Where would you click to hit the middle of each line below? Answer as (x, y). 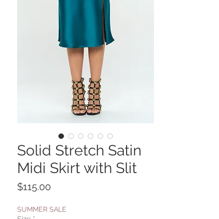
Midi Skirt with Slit (77, 168)
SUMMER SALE (42, 209)
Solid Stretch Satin (79, 151)
